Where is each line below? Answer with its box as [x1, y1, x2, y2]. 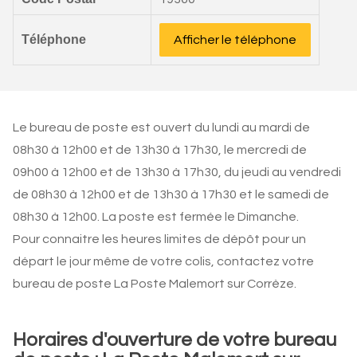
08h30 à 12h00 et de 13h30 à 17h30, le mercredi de [13, 143, 307, 156]
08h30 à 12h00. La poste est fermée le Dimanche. [13, 210, 299, 223]
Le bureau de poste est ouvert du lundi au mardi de [13, 121, 310, 134]
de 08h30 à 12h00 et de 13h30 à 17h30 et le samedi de [13, 188, 329, 201]
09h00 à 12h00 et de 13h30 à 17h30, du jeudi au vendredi [13, 166, 341, 178]
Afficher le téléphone [174, 33, 296, 46]
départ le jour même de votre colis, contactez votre [13, 255, 314, 268]
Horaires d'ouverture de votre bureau [13, 330, 336, 350]
